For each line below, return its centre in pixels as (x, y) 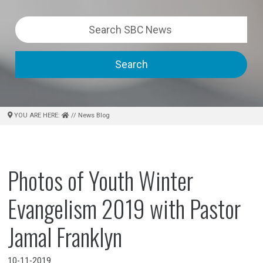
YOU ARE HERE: (37, 115)
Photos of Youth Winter (101, 180)
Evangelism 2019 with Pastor (124, 208)
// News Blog (90, 115)
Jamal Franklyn (65, 237)
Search (131, 64)
